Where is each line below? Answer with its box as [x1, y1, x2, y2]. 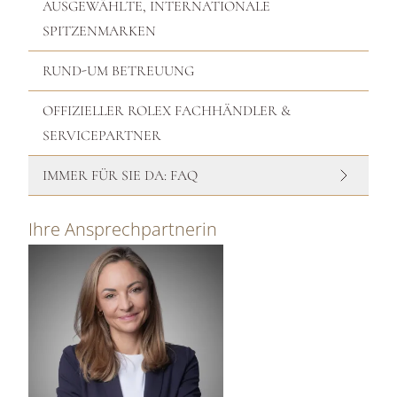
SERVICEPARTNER [43, 127, 161, 144]
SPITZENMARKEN [43, 22, 156, 40]
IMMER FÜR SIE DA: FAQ [43, 167, 198, 184]
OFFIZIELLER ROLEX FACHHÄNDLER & [43, 102, 291, 120]
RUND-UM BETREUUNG [43, 62, 194, 80]
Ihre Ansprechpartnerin [28, 217, 217, 241]
